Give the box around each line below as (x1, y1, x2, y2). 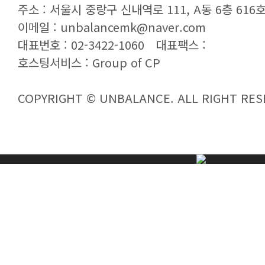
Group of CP (92, 54, 160, 71)
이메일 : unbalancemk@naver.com (18, 18, 206, 35)
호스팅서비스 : (18, 54, 92, 71)
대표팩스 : (156, 36, 206, 53)
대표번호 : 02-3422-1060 (18, 36, 144, 53)
